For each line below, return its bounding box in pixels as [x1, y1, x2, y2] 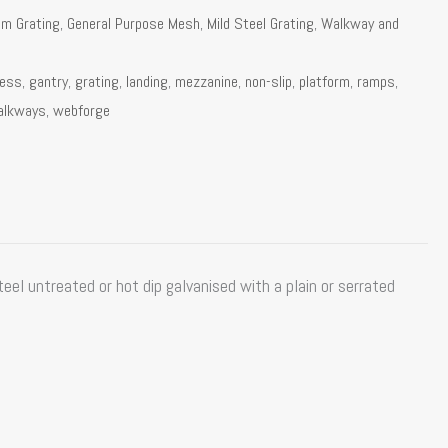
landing [126, 71, 169, 92]
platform [299, 71, 351, 92]
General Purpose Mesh [67, 13, 201, 34]
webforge [53, 100, 111, 121]
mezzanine [175, 71, 239, 92]
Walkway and [321, 13, 400, 34]
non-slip [245, 71, 293, 92]
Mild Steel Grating [207, 13, 315, 34]
